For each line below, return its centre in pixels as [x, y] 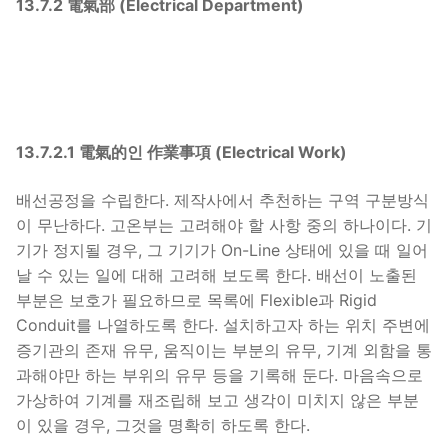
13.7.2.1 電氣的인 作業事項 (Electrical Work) [181, 152]
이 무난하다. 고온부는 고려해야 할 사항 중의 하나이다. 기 [224, 224]
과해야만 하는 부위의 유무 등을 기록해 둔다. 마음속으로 [219, 374]
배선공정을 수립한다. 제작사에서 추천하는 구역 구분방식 [222, 199]
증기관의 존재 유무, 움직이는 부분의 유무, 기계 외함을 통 [224, 349]
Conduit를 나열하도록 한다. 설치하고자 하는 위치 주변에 [223, 324]
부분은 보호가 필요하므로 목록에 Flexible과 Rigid [196, 299]
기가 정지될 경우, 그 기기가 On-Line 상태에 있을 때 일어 [222, 249]
